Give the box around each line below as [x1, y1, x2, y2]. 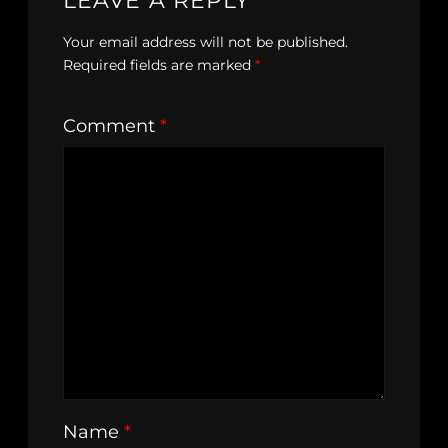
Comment [63, 115, 160, 138]
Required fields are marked [63, 56, 255, 75]
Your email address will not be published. [63, 33, 348, 52]
